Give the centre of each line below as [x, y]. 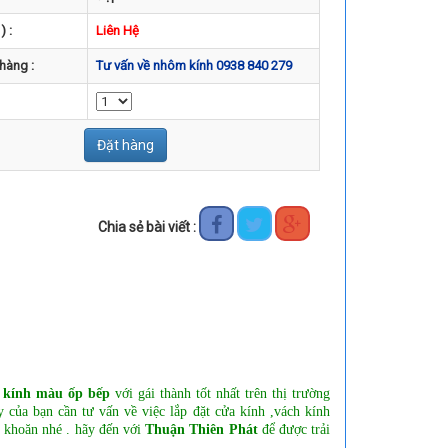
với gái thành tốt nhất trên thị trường [220, 393]
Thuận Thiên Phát [201, 429]
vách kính [302, 411]
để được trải [294, 429]
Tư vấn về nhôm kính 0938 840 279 [194, 65]
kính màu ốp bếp [56, 393]
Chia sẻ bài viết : [148, 227]
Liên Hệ [117, 30]
